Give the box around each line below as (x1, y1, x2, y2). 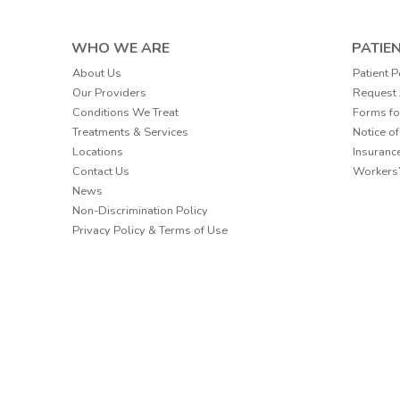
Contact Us (72, 163, 129, 180)
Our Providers (72, 85, 146, 102)
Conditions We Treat (72, 104, 179, 121)
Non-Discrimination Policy (72, 203, 208, 220)
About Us (72, 65, 121, 82)
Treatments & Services (72, 124, 188, 141)
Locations (72, 144, 123, 161)
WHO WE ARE (71, 38, 170, 59)
